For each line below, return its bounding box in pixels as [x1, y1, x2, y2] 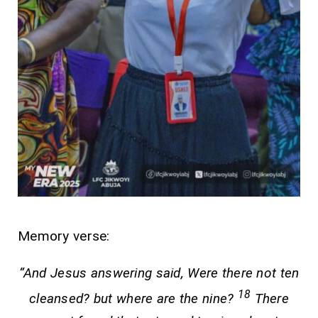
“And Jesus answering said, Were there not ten [18, 264, 300, 281]
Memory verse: [18, 227, 129, 244]
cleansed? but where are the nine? [29, 290, 238, 307]
